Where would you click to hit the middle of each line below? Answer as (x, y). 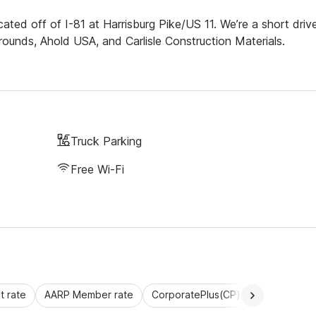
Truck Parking (106, 141)
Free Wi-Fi (97, 169)
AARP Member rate (89, 294)
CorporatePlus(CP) (196, 294)
